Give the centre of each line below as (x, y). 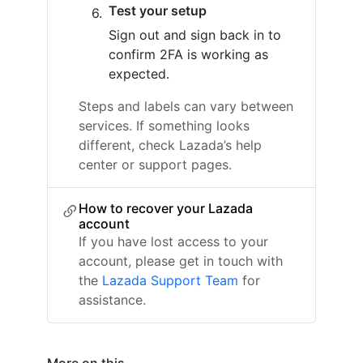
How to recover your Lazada (166, 208)
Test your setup (158, 11)
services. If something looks (164, 126)
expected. (139, 74)
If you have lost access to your (173, 241)
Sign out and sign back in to (195, 35)
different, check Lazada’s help (170, 145)
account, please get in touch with (181, 261)
